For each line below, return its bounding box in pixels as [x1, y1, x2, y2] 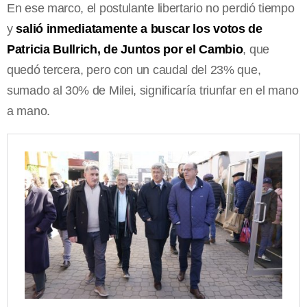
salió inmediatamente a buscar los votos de [16, 22, 262, 36]
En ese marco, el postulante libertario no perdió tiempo [7, 1, 295, 16]
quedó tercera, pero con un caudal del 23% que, [7, 63, 261, 77]
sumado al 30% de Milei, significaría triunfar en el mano [7, 84, 299, 98]
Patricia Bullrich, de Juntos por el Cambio [7, 42, 243, 57]
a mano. [7, 104, 50, 119]
